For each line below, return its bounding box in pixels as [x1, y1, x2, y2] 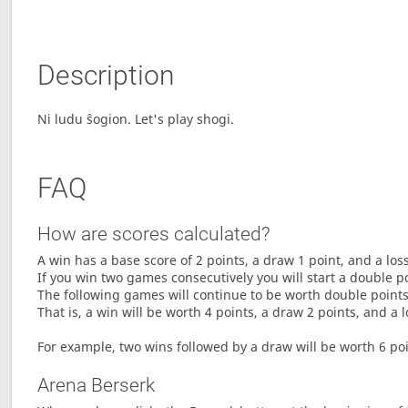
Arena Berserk [37, 374, 156, 397]
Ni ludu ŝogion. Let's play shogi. [37, 110, 235, 128]
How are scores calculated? [37, 223, 271, 246]
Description [37, 59, 175, 92]
